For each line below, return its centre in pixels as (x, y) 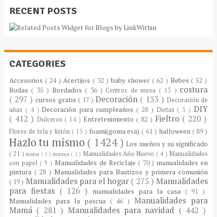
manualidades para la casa (139, 191)
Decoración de (187, 100)
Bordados (69, 90)
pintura (22, 171)
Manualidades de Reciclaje (96, 162)
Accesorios (27, 80)
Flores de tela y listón (40, 131)
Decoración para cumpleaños (89, 109)
